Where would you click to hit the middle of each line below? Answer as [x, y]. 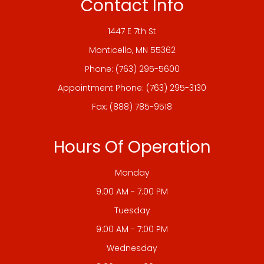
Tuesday [132, 210]
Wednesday [132, 248]
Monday [132, 172]
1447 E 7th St [132, 31]
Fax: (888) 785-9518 [132, 106]
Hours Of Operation [132, 147]
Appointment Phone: [102, 88]
